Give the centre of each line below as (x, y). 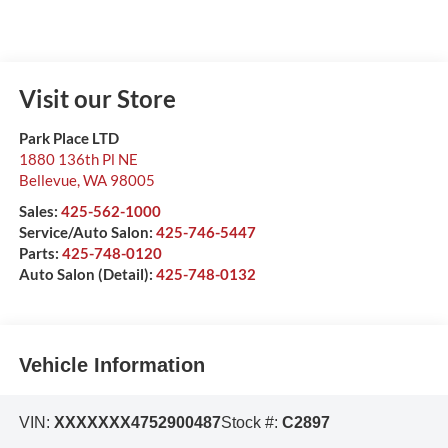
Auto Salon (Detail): (87, 273)
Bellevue (47, 179)
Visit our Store (97, 98)
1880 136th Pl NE (78, 158)
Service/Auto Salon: (87, 231)
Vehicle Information (111, 365)
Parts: (40, 252)
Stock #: (251, 422)
